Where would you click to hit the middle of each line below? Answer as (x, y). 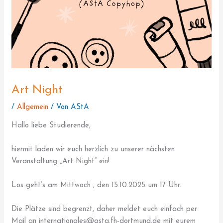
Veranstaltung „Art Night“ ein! (61, 161)
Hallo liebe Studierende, (53, 125)
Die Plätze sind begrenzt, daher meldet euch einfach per (105, 209)
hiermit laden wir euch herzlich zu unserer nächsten (93, 149)
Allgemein (33, 107)
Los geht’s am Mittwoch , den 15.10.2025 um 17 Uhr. (97, 185)
